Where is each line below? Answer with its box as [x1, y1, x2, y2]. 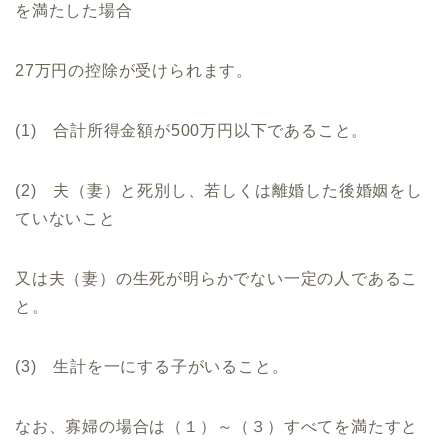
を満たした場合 [15, 2, 133, 20]
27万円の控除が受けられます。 [15, 62, 253, 80]
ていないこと [15, 210, 116, 228]
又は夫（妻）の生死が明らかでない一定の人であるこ [15, 270, 419, 288]
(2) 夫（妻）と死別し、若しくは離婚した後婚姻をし [15, 182, 423, 200]
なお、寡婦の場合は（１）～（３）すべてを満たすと [15, 418, 419, 436]
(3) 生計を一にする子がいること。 [15, 358, 289, 376]
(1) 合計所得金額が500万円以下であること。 [15, 122, 369, 140]
